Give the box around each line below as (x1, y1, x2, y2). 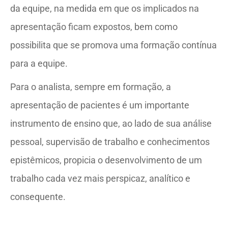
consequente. (10, 191, 66, 202)
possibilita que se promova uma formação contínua (10, 39, 217, 50)
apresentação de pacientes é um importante (10, 99, 189, 110)
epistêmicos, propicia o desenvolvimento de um (10, 154, 202, 165)
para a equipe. (10, 58, 68, 69)
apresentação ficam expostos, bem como (10, 21, 178, 32)
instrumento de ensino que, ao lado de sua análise (10, 118, 212, 129)
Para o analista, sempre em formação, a (10, 81, 171, 92)
